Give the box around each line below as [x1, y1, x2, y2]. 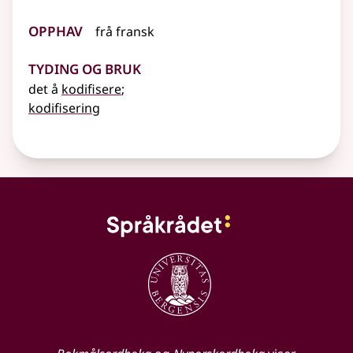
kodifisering [28, 99, 100, 117]
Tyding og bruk [28, 54, 141, 80]
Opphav [28, 16, 83, 43]
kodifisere [61, 80, 121, 98]
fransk [116, 23, 154, 41]
